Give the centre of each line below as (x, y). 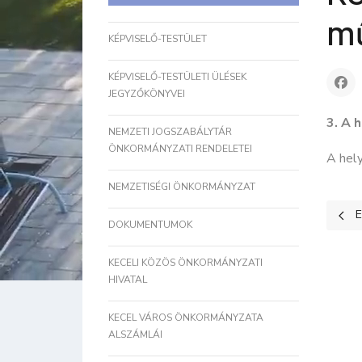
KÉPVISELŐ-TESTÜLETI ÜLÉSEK (177, 77)
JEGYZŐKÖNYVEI (147, 94)
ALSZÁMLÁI (135, 335)
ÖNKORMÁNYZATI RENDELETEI (180, 149)
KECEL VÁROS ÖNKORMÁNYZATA (186, 318)
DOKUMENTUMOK (150, 225)
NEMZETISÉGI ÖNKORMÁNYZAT (182, 187)
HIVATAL (128, 280)
